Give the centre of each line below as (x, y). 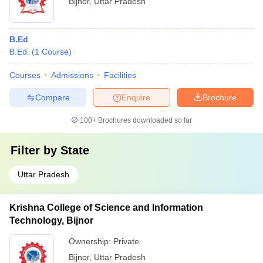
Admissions (72, 75)
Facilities (120, 75)
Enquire (136, 97)
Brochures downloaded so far (144, 120)
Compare (52, 97)
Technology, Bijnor (51, 220)
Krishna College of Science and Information (106, 208)
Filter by (36, 150)
